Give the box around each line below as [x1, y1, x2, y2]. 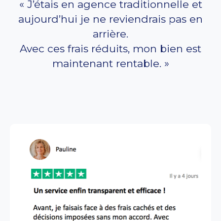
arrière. [93, 28, 128, 40]
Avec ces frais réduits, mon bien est [20, 42, 201, 55]
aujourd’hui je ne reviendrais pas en [18, 13, 203, 26]
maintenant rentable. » [52, 57, 169, 70]
